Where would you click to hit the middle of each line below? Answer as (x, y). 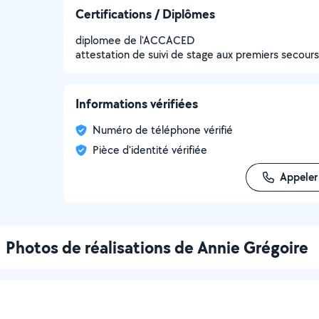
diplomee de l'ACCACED (135, 40)
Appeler (298, 177)
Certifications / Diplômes (145, 14)
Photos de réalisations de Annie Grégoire (157, 247)
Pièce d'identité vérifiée (150, 150)
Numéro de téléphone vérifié (163, 130)
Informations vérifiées (137, 104)
